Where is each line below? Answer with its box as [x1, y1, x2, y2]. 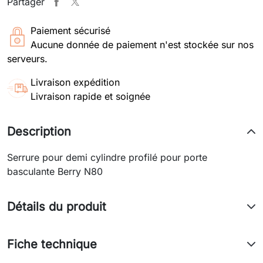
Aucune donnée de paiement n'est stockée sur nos [31, 38, 254, 50]
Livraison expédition [31, 75, 120, 87]
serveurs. [7, 52, 48, 64]
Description [7, 123, 71, 138]
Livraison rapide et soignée [31, 89, 150, 102]
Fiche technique [7, 236, 97, 251]
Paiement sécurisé [31, 23, 110, 36]
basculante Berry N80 [7, 164, 103, 177]
